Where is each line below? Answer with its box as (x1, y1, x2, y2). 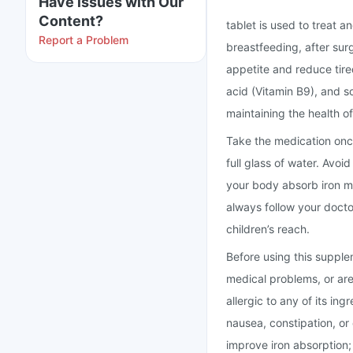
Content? (39, 13, 103, 29)
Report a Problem (39, 33, 128, 46)
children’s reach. (226, 222, 310, 236)
